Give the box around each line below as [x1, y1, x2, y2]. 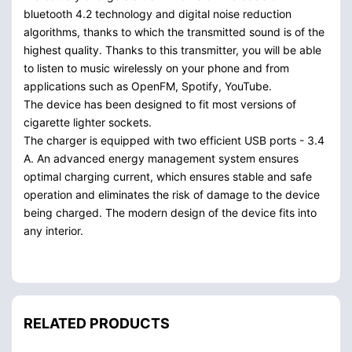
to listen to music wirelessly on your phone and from [24, 60, 289, 75]
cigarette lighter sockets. [24, 115, 152, 129]
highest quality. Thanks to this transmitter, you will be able [24, 42, 321, 57]
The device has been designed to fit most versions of [24, 97, 296, 111]
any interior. [24, 223, 83, 237]
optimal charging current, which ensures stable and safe [24, 169, 312, 183]
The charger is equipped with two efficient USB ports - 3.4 [24, 133, 324, 147]
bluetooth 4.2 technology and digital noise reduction [24, 6, 291, 20]
